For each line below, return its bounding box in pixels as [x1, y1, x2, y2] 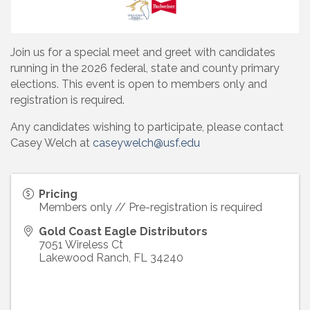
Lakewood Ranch [39, 250, 129, 264]
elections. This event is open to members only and [10, 77, 267, 91]
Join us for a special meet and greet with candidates [10, 45, 275, 59]
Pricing [39, 187, 77, 201]
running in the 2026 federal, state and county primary [10, 61, 280, 75]
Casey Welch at [10, 136, 93, 149]
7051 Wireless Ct [39, 237, 123, 251]
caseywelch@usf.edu [93, 136, 200, 149]
